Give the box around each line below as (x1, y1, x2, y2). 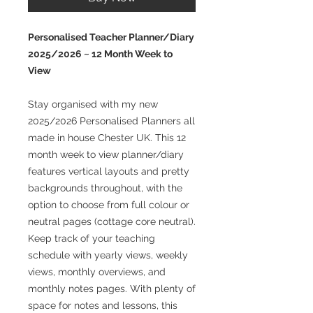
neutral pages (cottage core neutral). (28, 215, 196, 227)
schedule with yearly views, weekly (28, 249, 188, 261)
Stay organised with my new (28, 98, 158, 110)
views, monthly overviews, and (28, 265, 166, 277)
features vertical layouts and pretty (28, 165, 189, 177)
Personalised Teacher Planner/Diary (28, 31, 194, 43)
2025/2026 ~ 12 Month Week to (28, 48, 173, 59)
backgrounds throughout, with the (28, 182, 182, 194)
